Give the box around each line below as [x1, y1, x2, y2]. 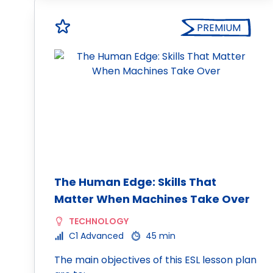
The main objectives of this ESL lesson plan [54, 253, 257, 267]
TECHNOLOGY [69, 215, 129, 227]
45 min [146, 230, 175, 242]
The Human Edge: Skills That [54, 174, 216, 190]
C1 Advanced [69, 230, 124, 242]
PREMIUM [197, 21, 241, 35]
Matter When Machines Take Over [54, 191, 250, 207]
